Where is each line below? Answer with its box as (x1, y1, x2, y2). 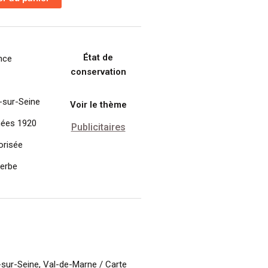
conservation (70, 66, 126, 77)
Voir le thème (69, 99, 127, 110)
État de (83, 51, 114, 63)
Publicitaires (71, 121, 126, 133)
